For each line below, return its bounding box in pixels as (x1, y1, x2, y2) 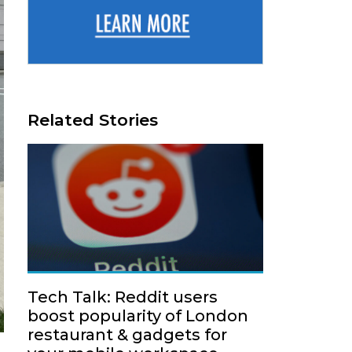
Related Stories (27, 110, 158, 130)
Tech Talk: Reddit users (27, 288, 218, 306)
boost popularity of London (27, 306, 248, 325)
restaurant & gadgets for (27, 325, 227, 344)
